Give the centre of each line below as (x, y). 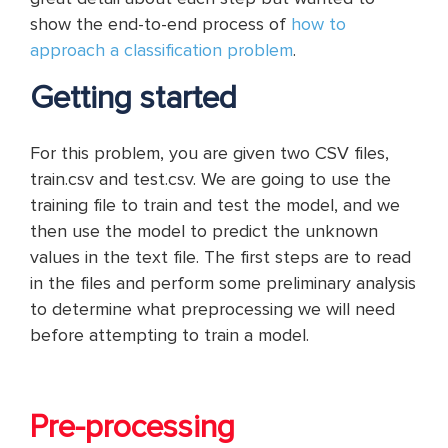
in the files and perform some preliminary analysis (223, 283)
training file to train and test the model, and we (215, 205)
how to (318, 24)
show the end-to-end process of (160, 24)
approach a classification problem (161, 50)
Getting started (133, 98)
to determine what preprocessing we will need (212, 309)
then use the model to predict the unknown (204, 231)
